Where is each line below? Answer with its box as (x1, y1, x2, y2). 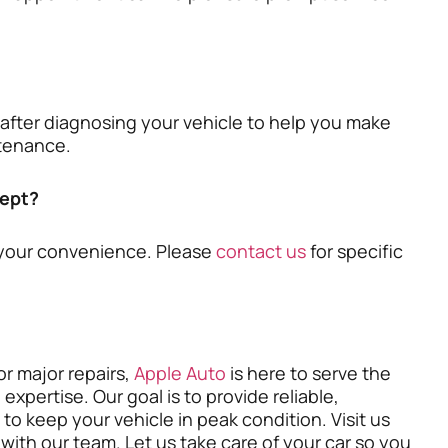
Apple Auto (134, 361, 226, 386)
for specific (306, 239, 403, 264)
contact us (216, 239, 306, 264)
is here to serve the (226, 361, 391, 386)
